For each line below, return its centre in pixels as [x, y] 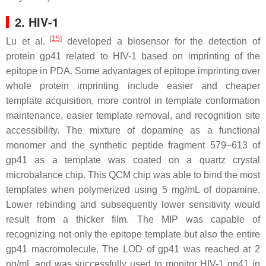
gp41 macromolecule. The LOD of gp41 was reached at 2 [133, 249]
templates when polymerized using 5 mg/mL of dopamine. [133, 189]
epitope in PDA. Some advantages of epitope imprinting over [133, 71]
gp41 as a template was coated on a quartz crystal [133, 160]
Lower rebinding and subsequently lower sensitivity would [133, 204]
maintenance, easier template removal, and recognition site [133, 115]
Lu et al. [28, 41]
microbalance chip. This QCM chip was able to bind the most [133, 175]
